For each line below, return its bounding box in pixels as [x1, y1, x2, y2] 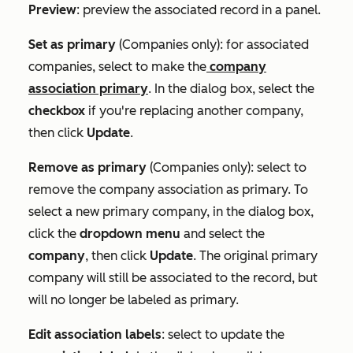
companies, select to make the [28, 58, 206, 74]
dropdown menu [80, 225, 184, 241]
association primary [28, 80, 148, 96]
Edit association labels [28, 326, 162, 342]
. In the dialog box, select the [148, 80, 314, 96]
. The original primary [193, 247, 318, 263]
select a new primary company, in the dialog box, [28, 203, 314, 219]
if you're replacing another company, [85, 102, 303, 118]
